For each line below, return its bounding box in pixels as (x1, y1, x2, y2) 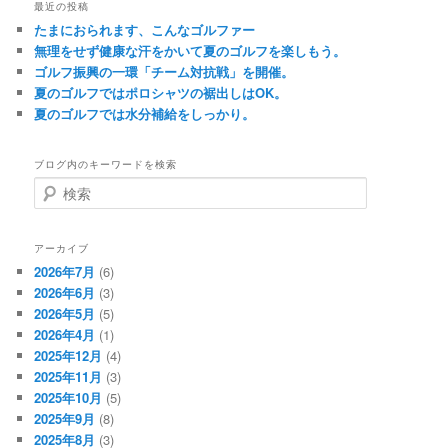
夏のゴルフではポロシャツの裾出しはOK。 (34, 83, 288, 103)
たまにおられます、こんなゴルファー (34, 20, 256, 40)
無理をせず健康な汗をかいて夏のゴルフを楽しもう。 (34, 41, 347, 61)
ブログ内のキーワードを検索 (34, 156, 178, 171)
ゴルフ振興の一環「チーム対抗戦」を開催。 (34, 62, 295, 82)
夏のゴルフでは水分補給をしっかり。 (34, 104, 256, 124)
